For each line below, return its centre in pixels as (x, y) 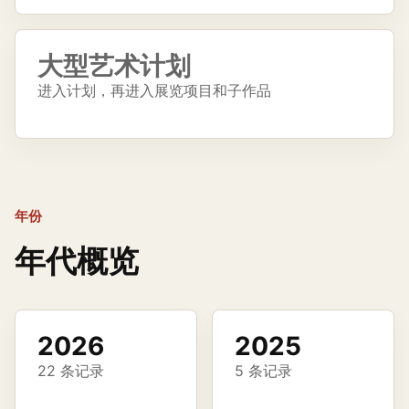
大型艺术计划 (114, 66)
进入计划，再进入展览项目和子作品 (154, 90)
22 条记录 (71, 371)
